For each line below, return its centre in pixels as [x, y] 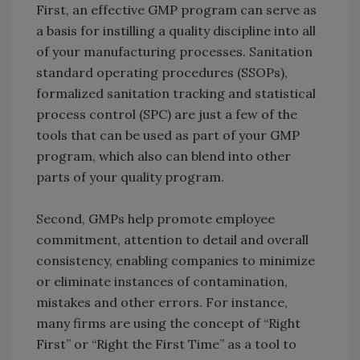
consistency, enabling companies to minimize [176, 261]
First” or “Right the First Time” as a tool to [166, 344]
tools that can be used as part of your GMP [168, 135]
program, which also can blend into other [164, 156]
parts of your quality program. [130, 177]
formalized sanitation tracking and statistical [176, 94]
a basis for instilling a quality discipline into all [176, 31]
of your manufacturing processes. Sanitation [174, 52]
